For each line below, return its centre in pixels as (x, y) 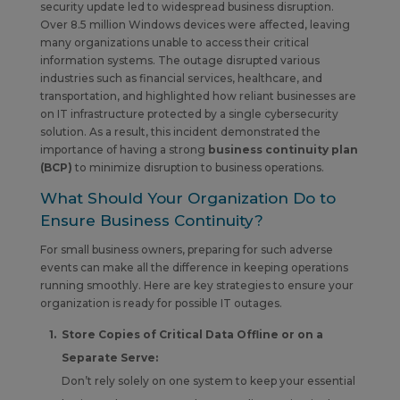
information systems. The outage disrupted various (179, 60)
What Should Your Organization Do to (187, 198)
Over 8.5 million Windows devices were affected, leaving (195, 24)
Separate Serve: (109, 357)
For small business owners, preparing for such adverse (186, 249)
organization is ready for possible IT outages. (161, 303)
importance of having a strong (122, 149)
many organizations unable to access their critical (174, 42)
